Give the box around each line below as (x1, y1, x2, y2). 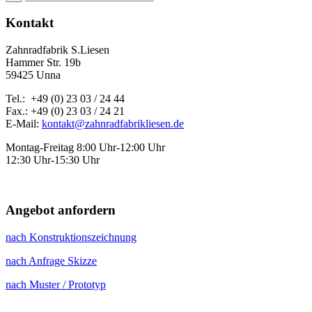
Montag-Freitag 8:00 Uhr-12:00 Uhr (6, 141, 165, 153)
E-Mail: (6, 117, 42, 130)
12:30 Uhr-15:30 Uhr (6, 153, 100, 166)
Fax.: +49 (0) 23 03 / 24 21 (6, 104, 125, 117)
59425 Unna (6, 68, 61, 81)
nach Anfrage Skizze (6, 255, 97, 267)
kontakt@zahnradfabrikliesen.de (42, 117, 184, 130)
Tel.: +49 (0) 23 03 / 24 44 (6, 92, 125, 104)
